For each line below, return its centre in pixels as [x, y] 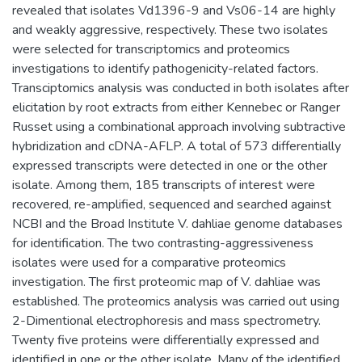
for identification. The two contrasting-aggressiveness [163, 243]
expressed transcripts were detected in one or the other [170, 166]
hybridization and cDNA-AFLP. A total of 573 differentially [177, 146]
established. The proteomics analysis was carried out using [176, 301]
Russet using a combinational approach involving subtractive [179, 127]
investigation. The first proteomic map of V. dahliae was [166, 282]
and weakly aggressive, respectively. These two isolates [170, 30]
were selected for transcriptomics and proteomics [151, 49]
